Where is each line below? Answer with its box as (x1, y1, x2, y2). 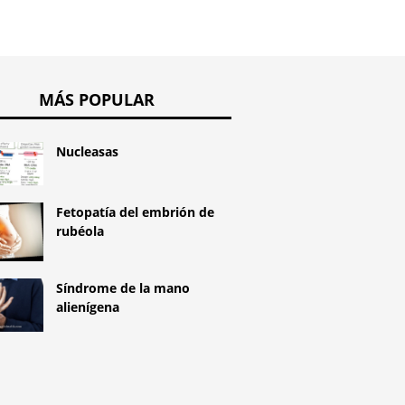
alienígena (56, 297, 120, 316)
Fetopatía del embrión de (56, 203, 215, 221)
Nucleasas (56, 142, 119, 160)
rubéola (56, 222, 105, 240)
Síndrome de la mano (56, 278, 191, 297)
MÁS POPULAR (39, 88, 155, 110)
